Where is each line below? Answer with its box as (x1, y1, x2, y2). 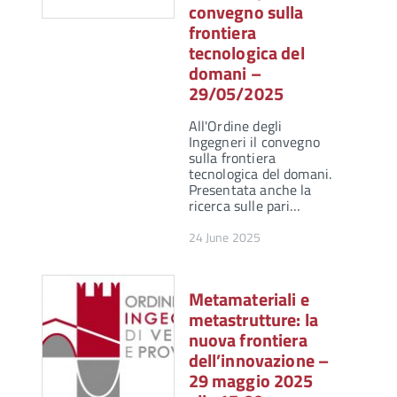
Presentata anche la (188, 179, 312, 201)
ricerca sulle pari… (188, 195, 301, 217)
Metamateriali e (188, 285, 309, 314)
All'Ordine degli (188, 115, 283, 137)
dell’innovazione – (188, 346, 330, 375)
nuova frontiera (188, 326, 307, 354)
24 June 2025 (188, 228, 261, 247)
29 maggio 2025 (188, 367, 314, 395)
